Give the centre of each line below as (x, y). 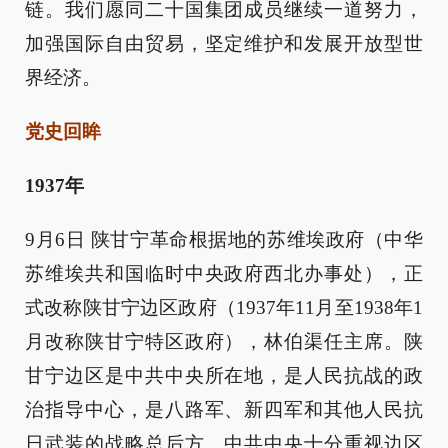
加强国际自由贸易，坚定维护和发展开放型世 (224, 43)
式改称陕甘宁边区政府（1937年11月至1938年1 (224, 307)
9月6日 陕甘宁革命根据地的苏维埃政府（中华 (224, 239)
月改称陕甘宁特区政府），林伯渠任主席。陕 (224, 341)
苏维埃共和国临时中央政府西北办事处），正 (224, 273)
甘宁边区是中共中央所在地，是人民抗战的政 (224, 375)
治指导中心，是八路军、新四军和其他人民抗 (224, 409)
